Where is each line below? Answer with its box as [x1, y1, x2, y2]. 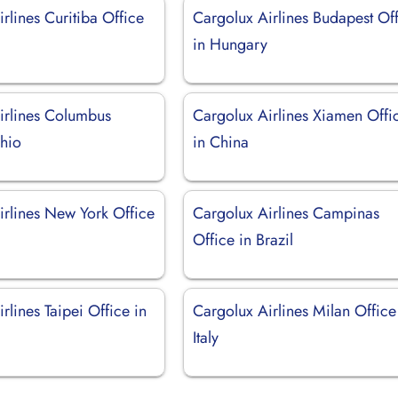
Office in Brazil [193, 227, 294, 251]
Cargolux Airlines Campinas [193, 201, 380, 225]
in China [193, 130, 250, 154]
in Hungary [193, 32, 268, 56]
